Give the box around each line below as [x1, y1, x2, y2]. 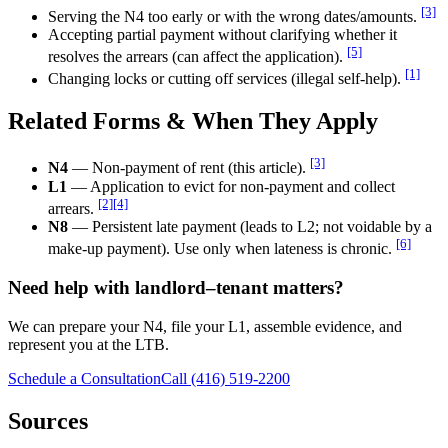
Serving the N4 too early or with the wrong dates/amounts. [48, 7, 417, 25]
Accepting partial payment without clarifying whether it [48, 25, 397, 43]
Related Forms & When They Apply [8, 108, 378, 135]
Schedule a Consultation [8, 369, 161, 387]
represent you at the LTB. [8, 335, 169, 353]
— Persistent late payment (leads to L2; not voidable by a [68, 218, 432, 236]
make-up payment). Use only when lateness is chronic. [48, 240, 392, 258]
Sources [8, 407, 88, 434]
